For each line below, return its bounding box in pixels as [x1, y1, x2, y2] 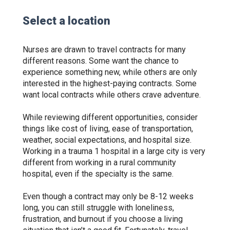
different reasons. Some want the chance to [23, 56, 179, 66]
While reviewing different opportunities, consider [23, 112, 198, 122]
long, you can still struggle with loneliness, [23, 203, 174, 213]
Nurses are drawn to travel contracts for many [23, 45, 186, 54]
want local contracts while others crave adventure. [23, 90, 203, 100]
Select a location [23, 14, 110, 27]
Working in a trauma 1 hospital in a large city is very [23, 146, 205, 156]
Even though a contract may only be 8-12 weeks [23, 191, 194, 201]
